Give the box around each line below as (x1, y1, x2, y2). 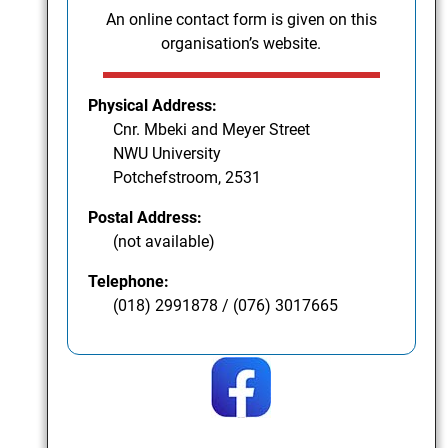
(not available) (113, 232, 216, 252)
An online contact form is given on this (105, 10, 377, 30)
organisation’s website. (161, 34, 322, 54)
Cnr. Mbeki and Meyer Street (113, 120, 311, 140)
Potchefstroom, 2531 (113, 168, 262, 188)
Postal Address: (88, 208, 203, 228)
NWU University (113, 144, 222, 164)
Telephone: (88, 272, 170, 292)
